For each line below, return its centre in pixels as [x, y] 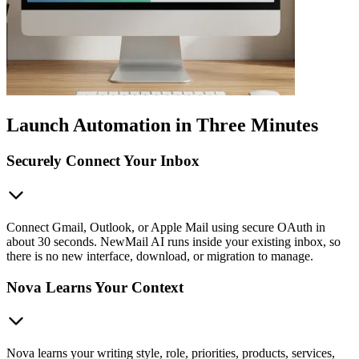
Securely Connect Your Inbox [103, 161]
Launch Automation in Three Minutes [162, 125]
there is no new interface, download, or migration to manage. [160, 256]
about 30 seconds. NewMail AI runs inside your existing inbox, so [173, 241]
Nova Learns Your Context [95, 287]
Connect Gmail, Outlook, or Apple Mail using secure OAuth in [166, 227]
